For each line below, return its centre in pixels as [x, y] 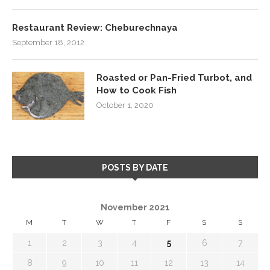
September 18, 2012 [48, 42]
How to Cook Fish [137, 90]
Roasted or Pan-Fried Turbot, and [174, 77]
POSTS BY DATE [135, 167]
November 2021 [135, 207]
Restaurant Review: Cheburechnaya [95, 27]
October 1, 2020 [125, 105]
